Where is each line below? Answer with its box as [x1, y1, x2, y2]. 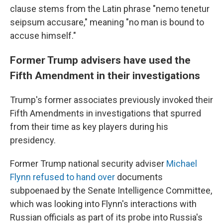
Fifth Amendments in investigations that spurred [10, 108, 201, 118]
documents [115, 172, 163, 182]
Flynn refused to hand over [10, 172, 115, 182]
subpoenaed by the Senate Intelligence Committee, [10, 185, 212, 196]
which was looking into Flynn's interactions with [10, 199, 197, 209]
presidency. [10, 135, 56, 145]
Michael [166, 158, 197, 169]
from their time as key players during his [10, 121, 168, 132]
